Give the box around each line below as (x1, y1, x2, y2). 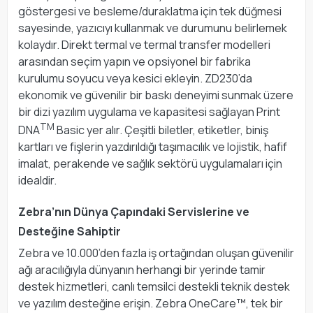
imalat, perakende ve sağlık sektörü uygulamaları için (18, 156, 282, 172)
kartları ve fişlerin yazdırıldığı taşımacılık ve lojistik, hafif (18, 139, 287, 155)
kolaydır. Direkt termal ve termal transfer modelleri (18, 36, 270, 52)
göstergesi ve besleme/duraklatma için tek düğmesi (18, 3, 282, 19)
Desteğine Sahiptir (18, 224, 121, 240)
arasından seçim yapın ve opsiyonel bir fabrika (18, 53, 251, 69)
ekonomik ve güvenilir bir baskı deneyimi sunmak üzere (18, 87, 293, 103)
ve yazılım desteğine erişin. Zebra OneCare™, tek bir (18, 296, 283, 312)
